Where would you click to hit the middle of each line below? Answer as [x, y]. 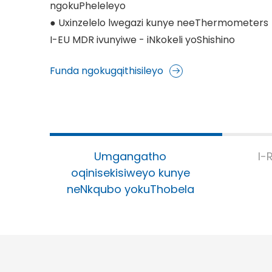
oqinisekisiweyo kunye [130, 173]
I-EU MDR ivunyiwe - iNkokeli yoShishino [142, 40]
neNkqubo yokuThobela [130, 189]
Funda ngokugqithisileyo [107, 71]
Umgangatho [130, 156]
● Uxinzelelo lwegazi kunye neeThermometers [159, 23]
